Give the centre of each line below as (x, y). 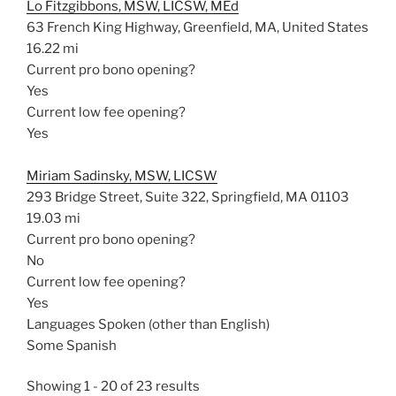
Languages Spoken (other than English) (148, 324)
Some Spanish (72, 345)
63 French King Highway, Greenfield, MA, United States (198, 27)
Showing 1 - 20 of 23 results (113, 386)
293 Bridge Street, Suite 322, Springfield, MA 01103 (188, 197)
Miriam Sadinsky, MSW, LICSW (122, 175)
